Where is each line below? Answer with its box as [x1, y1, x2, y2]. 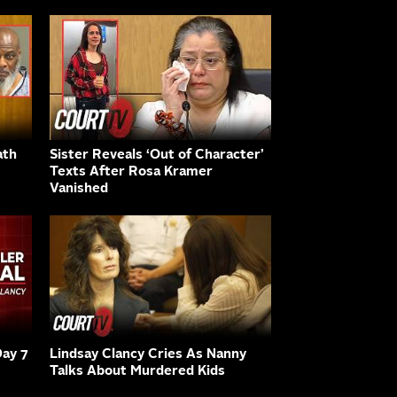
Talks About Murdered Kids [50, 365, 225, 379]
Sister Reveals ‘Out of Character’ [50, 148, 264, 162]
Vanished [50, 182, 108, 196]
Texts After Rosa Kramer [50, 165, 213, 179]
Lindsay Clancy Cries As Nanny [50, 348, 246, 362]
